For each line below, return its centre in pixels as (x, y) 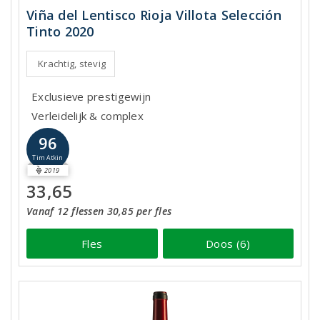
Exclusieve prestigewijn (91, 96)
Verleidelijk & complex (87, 116)
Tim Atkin (48, 157)
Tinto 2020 (60, 31)
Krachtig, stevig (72, 64)
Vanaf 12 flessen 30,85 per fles (99, 211)
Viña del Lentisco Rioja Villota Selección (154, 15)
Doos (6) (228, 243)
